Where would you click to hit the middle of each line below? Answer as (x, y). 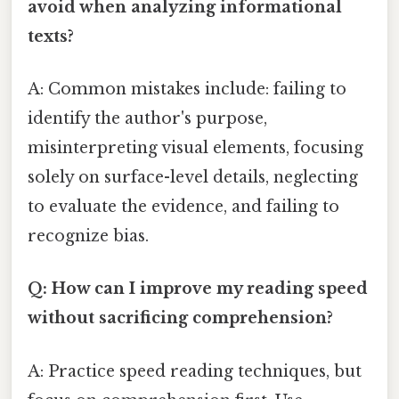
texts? (51, 36)
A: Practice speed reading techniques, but (195, 371)
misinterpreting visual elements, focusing (195, 148)
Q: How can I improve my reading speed (198, 289)
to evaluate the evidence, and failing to (183, 207)
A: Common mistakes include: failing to (187, 90)
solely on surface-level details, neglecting (193, 178)
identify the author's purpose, (147, 119)
